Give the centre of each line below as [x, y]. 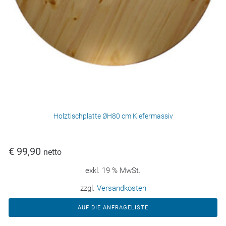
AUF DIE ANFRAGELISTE [113, 208]
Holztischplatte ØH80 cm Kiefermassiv [113, 116]
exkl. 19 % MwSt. [113, 171]
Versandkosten [121, 188]
